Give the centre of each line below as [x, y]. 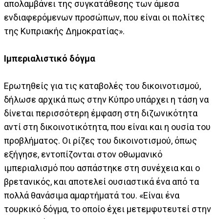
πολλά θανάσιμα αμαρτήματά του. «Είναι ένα [92, 195]
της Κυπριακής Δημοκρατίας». [64, 31]
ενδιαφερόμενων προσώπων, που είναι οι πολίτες [104, 17]
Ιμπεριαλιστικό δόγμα [50, 58]
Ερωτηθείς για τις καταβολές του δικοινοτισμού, [102, 86]
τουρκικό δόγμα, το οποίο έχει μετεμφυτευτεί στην [108, 209]
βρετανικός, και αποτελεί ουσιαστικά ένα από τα [101, 181]
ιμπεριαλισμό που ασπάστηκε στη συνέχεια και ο [102, 168]
